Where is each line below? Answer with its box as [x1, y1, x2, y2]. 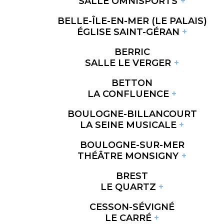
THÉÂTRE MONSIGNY [77, 150, 179, 161]
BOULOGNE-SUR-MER [79, 139, 184, 150]
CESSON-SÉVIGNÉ [89, 201, 174, 212]
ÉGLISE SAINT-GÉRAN [76, 26, 179, 37]
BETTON [111, 77, 152, 88]
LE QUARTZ [100, 181, 156, 192]
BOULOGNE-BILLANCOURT [67, 108, 197, 119]
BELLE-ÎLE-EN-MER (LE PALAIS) [57, 15, 207, 26]
